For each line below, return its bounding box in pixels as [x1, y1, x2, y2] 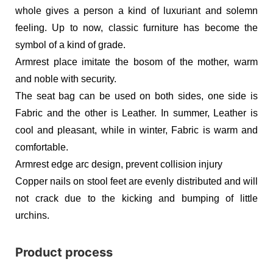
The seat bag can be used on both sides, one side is [15, 90, 258, 101]
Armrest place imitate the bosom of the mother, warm [15, 56, 258, 67]
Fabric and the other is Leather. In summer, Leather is [15, 107, 258, 118]
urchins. [15, 210, 49, 221]
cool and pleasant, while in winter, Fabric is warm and [15, 124, 258, 135]
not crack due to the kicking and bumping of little [15, 193, 258, 204]
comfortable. [15, 141, 68, 152]
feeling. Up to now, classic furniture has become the [15, 22, 258, 33]
